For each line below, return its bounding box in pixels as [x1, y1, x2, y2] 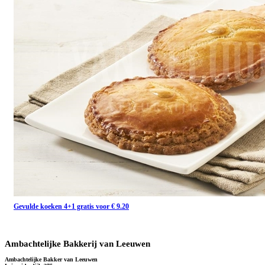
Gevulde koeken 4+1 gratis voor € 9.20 [14, 203, 129, 211]
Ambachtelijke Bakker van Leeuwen [5, 256, 98, 263]
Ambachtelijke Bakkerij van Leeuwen [5, 238, 150, 248]
